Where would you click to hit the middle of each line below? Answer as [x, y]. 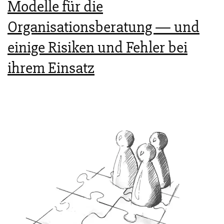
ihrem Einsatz [51, 67]
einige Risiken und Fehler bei [97, 47]
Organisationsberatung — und [103, 26]
